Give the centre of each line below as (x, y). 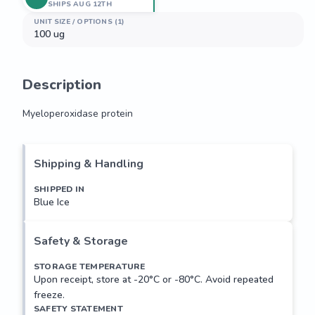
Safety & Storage (81, 241)
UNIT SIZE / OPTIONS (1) (79, 22)
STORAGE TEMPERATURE (90, 266)
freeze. (49, 295)
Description (62, 85)
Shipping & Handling (89, 164)
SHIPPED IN (59, 189)
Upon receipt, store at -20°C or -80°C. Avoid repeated (154, 279)
